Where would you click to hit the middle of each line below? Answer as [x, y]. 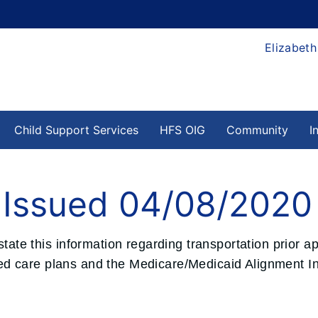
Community [257, 130]
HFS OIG [182, 130]
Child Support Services [76, 130]
